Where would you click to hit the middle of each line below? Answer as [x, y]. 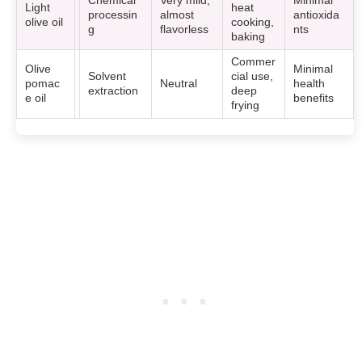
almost [177, 15]
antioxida [317, 15]
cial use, [253, 76]
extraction [114, 90]
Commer [254, 61]
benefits [314, 98]
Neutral [179, 83]
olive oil [44, 22]
